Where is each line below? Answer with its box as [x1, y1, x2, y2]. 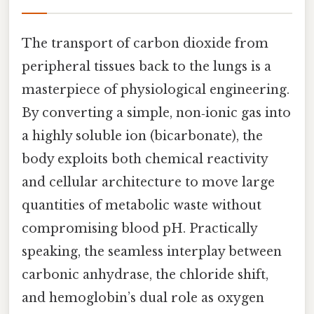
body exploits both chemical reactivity [22, 151, 268, 168]
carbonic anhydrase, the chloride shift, [22, 267, 268, 283]
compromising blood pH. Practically [22, 221, 257, 237]
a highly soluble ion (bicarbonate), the [22, 128, 263, 144]
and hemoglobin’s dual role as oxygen [22, 290, 264, 306]
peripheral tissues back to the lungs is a [22, 59, 271, 75]
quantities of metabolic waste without [22, 198, 261, 214]
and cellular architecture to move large [22, 175, 275, 191]
